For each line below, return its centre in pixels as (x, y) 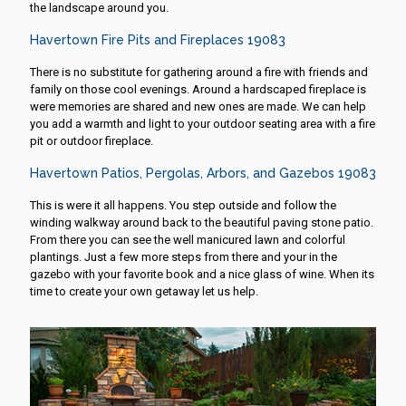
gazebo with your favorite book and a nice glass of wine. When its (202, 274)
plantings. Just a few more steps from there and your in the (184, 256)
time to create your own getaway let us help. (144, 291)
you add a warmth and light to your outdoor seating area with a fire (203, 123)
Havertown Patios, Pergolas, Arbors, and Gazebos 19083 (203, 173)
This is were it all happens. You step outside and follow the (183, 205)
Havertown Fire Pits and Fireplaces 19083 (158, 39)
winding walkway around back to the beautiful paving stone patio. (202, 222)
